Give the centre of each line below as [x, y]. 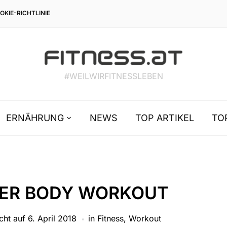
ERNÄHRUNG [35, 118]
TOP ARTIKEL [165, 118]
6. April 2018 [52, 219]
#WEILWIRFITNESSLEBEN [113, 76]
